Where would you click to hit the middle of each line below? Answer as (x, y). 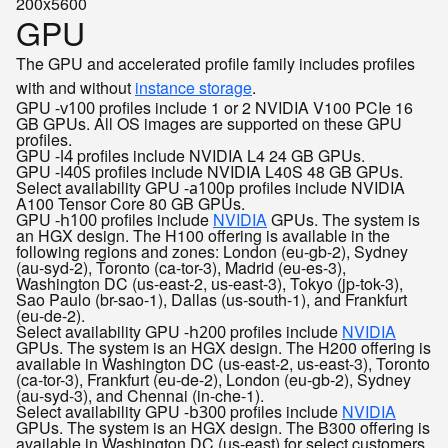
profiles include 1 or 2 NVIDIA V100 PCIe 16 (254, 107)
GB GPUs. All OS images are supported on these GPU (209, 123)
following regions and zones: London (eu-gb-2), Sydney (212, 251)
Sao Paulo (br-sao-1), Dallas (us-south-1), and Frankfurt (211, 299)
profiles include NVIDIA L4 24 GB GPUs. (219, 155)
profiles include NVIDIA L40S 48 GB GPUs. (247, 171)
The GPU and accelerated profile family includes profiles (215, 63)
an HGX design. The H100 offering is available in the (203, 235)
